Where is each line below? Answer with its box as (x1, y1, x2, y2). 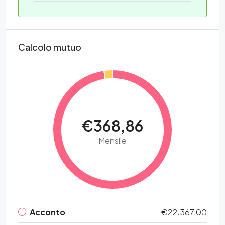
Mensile (98, 135, 127, 146)
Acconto (30, 207, 65, 217)
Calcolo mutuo (18, 41, 81, 53)
